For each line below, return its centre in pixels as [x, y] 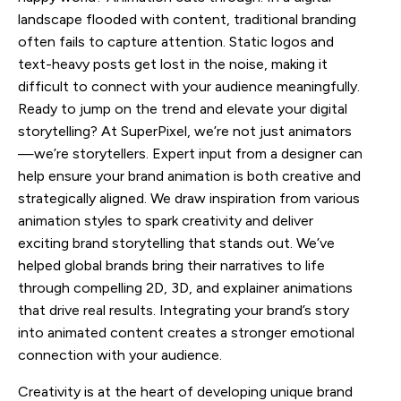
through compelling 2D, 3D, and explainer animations [185, 287]
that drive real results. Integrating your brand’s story [183, 310]
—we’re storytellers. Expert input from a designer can [190, 153]
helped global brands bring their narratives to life [171, 265]
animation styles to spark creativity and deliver [166, 220]
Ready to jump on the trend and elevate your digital [183, 108]
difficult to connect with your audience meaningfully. [189, 86]
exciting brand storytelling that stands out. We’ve [176, 243]
